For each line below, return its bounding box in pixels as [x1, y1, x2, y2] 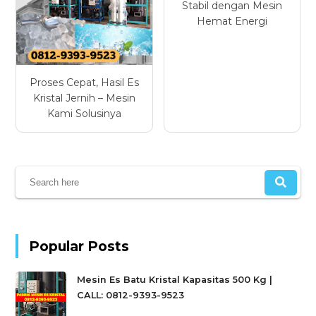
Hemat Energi [196, 14, 267, 28]
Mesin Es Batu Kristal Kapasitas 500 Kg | [77, 274, 273, 286]
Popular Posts [29, 237, 130, 255]
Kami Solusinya [47, 107, 121, 121]
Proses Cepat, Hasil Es [29, 76, 139, 90]
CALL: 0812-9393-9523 [77, 290, 185, 301]
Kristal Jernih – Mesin [32, 92, 135, 105]
